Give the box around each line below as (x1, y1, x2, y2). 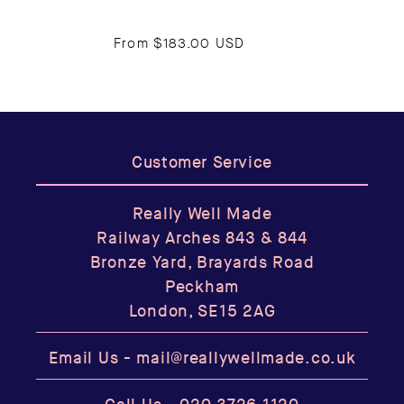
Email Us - (48, 349, 137, 369)
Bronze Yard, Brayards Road (89, 253, 315, 273)
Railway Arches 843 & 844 (96, 229, 308, 249)
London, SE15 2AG (128, 302, 276, 322)
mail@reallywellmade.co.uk (136, 349, 356, 369)
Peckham (164, 278, 240, 298)
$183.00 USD (153, 33, 245, 52)
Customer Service (132, 153, 272, 173)
